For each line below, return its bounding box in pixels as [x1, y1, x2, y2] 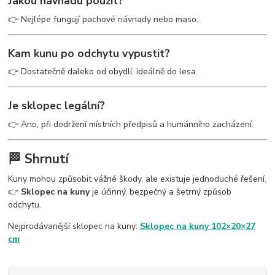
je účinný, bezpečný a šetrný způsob [90, 185, 232, 198]
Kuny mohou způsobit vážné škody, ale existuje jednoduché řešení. [8, 172, 267, 185]
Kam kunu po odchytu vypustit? [8, 45, 171, 61]
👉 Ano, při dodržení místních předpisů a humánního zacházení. [8, 118, 254, 130]
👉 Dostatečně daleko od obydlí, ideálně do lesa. [8, 66, 198, 78]
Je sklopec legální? [8, 98, 106, 113]
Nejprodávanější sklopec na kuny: [8, 220, 141, 232]
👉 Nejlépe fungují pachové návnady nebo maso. [8, 14, 199, 26]
